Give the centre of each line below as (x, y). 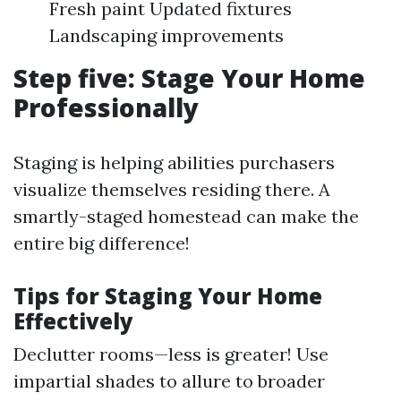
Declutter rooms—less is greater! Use (171, 354)
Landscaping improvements (166, 35)
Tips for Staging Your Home (168, 296)
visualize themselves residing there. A (172, 189)
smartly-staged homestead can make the (186, 216)
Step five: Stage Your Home (189, 78)
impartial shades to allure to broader (169, 381)
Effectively (73, 321)
